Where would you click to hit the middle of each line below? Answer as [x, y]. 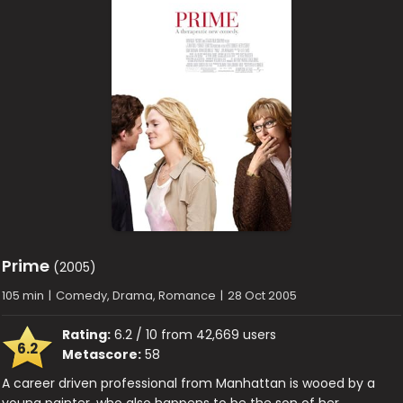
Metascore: [102, 354]
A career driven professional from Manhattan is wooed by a [189, 383]
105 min [23, 296]
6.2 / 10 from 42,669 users [194, 335]
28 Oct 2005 [263, 296]
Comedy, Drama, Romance [136, 296]
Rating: [87, 335]
